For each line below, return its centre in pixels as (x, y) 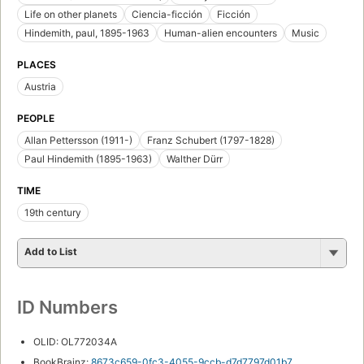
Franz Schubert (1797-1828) (211, 140)
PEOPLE (36, 118)
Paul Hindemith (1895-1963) (88, 158)
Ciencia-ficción (167, 14)
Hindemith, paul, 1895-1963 (87, 32)
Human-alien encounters (221, 32)
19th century (53, 212)
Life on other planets (71, 14)
